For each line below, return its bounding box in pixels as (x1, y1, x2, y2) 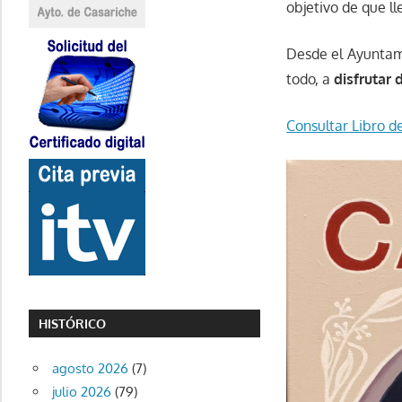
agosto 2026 (51, 360, 128, 378)
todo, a (286, 70, 335, 89)
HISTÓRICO (39, 316, 107, 332)
